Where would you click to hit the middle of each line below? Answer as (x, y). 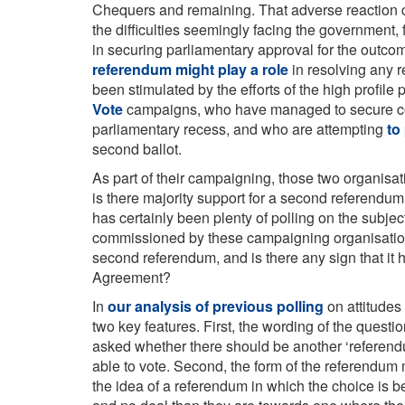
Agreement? (132, 277)
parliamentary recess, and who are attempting (240, 129)
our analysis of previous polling (216, 306)
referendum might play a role (190, 69)
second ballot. (137, 149)
